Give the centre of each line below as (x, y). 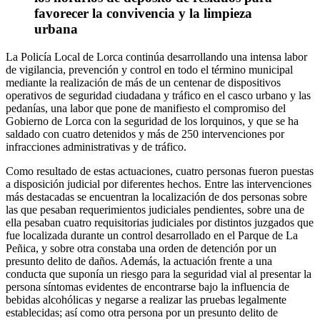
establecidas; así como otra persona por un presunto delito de (142, 312)
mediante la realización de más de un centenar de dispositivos (143, 82)
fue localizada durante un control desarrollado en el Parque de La (152, 235)
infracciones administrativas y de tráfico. (96, 146)
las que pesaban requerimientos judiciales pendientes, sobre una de (155, 209)
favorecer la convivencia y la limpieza (143, 14)
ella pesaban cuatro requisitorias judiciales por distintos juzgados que (160, 222)
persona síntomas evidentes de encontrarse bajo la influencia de (147, 286)
